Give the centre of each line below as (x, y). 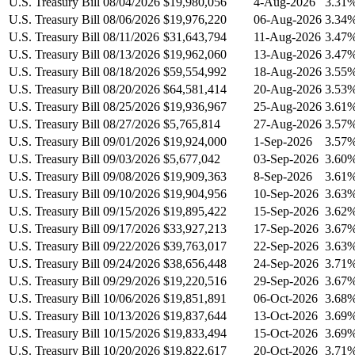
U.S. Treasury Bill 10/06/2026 (84, 298)
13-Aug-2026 (288, 54)
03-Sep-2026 (286, 158)
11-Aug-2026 (287, 36)
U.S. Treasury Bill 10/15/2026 (84, 333)
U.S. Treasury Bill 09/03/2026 (84, 158)
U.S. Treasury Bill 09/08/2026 (84, 176)
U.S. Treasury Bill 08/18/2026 (84, 71)
